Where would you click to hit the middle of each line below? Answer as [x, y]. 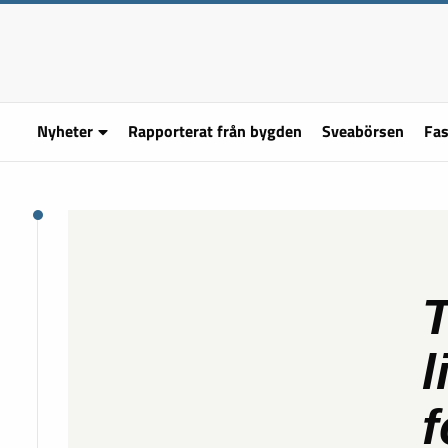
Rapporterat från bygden [214, 131]
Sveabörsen [362, 131]
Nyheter [65, 131]
